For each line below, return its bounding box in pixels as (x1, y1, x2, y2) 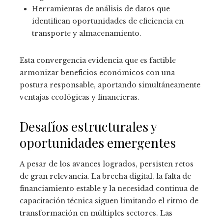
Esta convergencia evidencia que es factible (20, 56, 176, 65)
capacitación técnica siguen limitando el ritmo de (20, 196, 198, 206)
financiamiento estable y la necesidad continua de (20, 184, 198, 193)
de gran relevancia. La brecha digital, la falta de (20, 172, 191, 181)
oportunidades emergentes (20, 134, 176, 152)
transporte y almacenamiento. (32, 29, 141, 38)
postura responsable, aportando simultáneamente (20, 81, 200, 90)
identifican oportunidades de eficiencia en (32, 17, 184, 26)
